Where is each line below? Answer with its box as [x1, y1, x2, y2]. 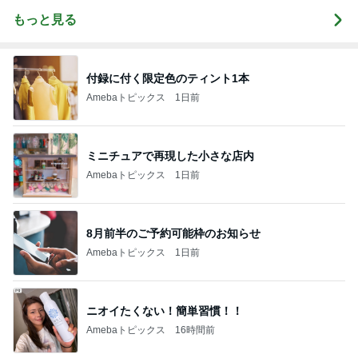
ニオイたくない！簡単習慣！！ [86, 304, 243, 317]
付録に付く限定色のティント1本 [86, 71, 249, 85]
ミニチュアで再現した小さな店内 [86, 149, 254, 162]
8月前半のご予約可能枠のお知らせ [86, 226, 261, 240]
